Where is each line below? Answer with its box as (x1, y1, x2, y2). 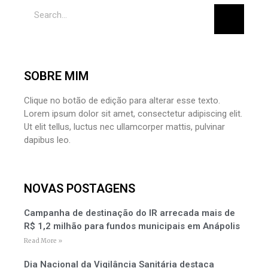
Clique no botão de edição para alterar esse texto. (24, 95, 220, 106)
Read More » (24, 237, 62, 245)
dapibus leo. (24, 135, 71, 145)
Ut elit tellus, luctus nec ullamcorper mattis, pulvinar (24, 121, 225, 132)
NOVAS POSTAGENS (24, 181, 135, 196)
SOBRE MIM (24, 69, 89, 83)
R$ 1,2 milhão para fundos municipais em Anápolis (24, 221, 240, 232)
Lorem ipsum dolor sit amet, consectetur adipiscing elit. (24, 108, 242, 119)
